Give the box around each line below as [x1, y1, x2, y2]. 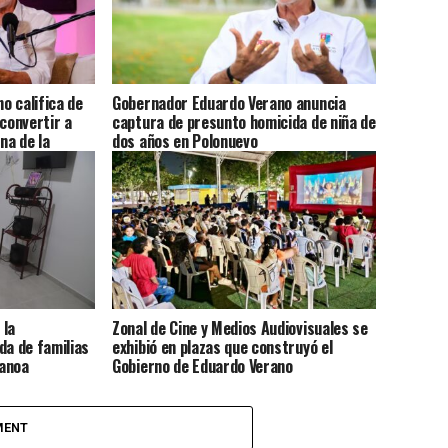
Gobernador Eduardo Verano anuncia [112, 91, 346, 116]
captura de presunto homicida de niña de [112, 110, 376, 135]
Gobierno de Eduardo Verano [112, 354, 293, 379]
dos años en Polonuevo [112, 129, 258, 154]
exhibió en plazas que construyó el [112, 335, 333, 360]
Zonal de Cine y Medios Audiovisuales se [112, 316, 368, 341]
